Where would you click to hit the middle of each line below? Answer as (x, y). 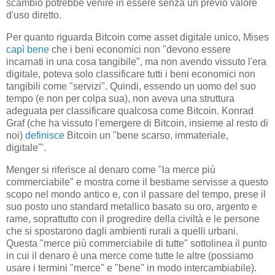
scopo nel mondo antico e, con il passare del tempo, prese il (136, 194)
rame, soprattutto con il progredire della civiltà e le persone (133, 219)
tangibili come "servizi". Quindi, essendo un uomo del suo (131, 87)
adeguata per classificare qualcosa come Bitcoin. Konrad (130, 111)
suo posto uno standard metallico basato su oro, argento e (132, 206)
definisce (45, 136)
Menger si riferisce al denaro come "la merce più (111, 169)
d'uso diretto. (34, 15)
